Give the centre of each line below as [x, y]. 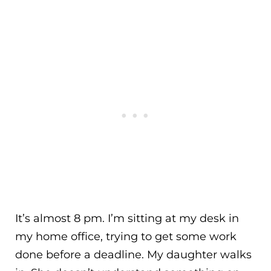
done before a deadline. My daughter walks [133, 255]
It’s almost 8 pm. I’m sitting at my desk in [127, 219]
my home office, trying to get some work [126, 237]
